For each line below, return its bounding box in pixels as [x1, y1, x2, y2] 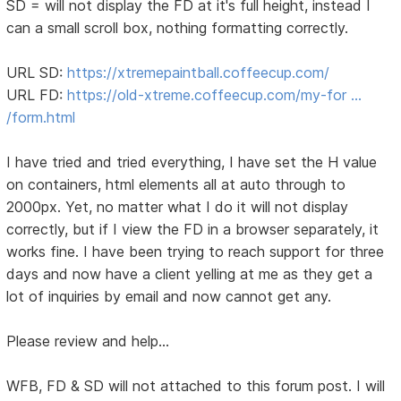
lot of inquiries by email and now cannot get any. [6, 286, 332, 305]
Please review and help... [6, 331, 170, 350]
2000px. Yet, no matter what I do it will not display [6, 197, 349, 216]
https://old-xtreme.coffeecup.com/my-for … [67, 85, 363, 104]
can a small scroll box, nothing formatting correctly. [6, 18, 349, 37]
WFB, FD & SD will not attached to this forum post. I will [6, 376, 386, 395]
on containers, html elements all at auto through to [6, 175, 346, 193]
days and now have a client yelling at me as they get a [6, 264, 373, 283]
